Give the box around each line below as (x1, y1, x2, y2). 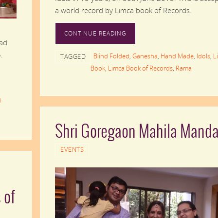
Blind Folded (93, 51, 129, 60)
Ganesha (132, 51, 158, 60)
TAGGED (60, 52, 86, 61)
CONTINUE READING (64, 29, 127, 37)
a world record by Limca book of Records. (55, 5, 192, 15)
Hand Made (161, 51, 194, 60)
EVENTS (60, 145, 84, 154)
